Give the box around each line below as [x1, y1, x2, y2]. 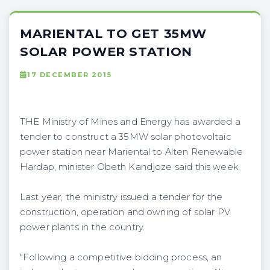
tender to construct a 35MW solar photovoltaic [20, 131, 231, 142]
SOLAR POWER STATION [20, 43, 192, 59]
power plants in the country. [20, 221, 145, 233]
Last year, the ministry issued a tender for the [20, 191, 222, 202]
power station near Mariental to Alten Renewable [20, 146, 243, 157]
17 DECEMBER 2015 [27, 70, 112, 79]
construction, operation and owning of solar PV [20, 206, 230, 218]
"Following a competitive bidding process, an [20, 251, 222, 263]
